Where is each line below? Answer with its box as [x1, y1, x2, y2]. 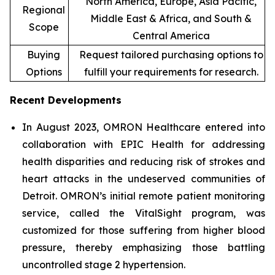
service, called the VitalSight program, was [22, 206, 265, 219]
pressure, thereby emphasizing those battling [22, 241, 265, 254]
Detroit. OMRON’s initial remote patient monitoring [22, 189, 265, 202]
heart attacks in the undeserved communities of [22, 172, 265, 185]
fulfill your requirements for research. [83, 65, 258, 78]
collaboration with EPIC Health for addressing [22, 137, 265, 150]
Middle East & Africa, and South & [90, 12, 252, 25]
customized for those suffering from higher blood [22, 223, 265, 236]
